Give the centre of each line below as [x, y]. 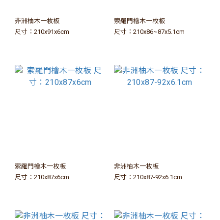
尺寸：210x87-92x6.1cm [148, 177]
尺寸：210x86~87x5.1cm [149, 32]
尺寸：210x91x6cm [42, 32]
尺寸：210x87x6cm [42, 177]
